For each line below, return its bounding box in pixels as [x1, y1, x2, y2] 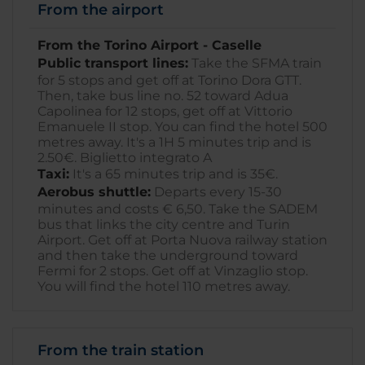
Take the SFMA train [188, 55, 322, 71]
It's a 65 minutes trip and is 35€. [69, 166, 278, 182]
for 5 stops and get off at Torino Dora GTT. [37, 73, 301, 88]
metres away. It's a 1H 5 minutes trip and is [37, 134, 311, 150]
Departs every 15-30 [151, 184, 282, 200]
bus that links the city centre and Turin [37, 217, 290, 232]
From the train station [37, 341, 204, 359]
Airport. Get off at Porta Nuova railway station [37, 232, 328, 248]
